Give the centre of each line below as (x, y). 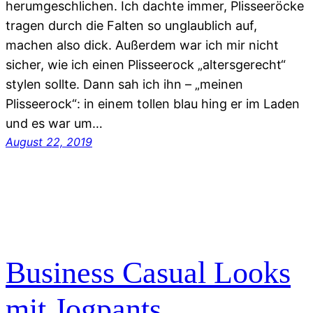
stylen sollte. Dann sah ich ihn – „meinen (124, 85)
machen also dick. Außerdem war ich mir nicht (142, 45)
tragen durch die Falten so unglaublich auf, (131, 26)
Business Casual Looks (148, 272)
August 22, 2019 (49, 142)
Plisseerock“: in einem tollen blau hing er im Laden (153, 104)
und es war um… (54, 124)
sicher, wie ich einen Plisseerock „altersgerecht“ (146, 65)
